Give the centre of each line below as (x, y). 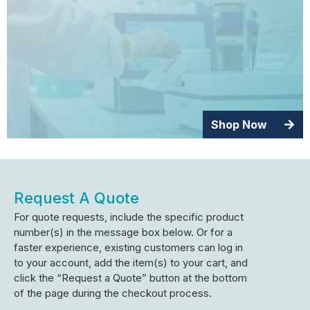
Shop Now (239, 125)
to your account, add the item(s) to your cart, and (131, 263)
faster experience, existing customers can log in (128, 248)
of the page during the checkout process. (113, 293)
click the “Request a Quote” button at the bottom (130, 278)
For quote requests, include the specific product (129, 217)
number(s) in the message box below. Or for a (123, 232)
